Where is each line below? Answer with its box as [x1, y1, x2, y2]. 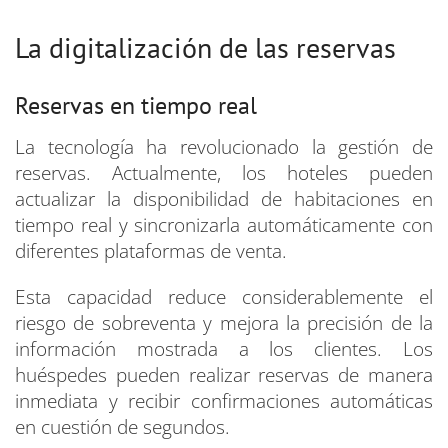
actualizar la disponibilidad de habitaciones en [15, 186, 433, 213]
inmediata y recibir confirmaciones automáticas [15, 388, 433, 415]
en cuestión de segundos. [15, 414, 230, 441]
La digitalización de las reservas [15, 29, 396, 67]
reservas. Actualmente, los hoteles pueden [15, 160, 433, 187]
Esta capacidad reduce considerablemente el [15, 284, 433, 311]
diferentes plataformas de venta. [15, 238, 287, 265]
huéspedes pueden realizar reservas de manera [15, 362, 433, 389]
